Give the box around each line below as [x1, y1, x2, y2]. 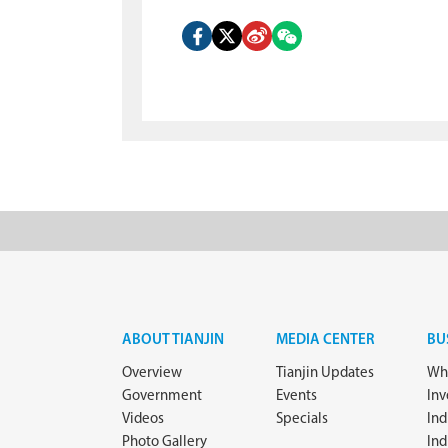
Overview [122, 366, 182, 381]
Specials [276, 412, 328, 427]
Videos [122, 412, 164, 427]
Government [122, 389, 202, 404]
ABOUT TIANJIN [122, 333, 224, 348]
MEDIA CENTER [276, 333, 375, 348]
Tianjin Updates [276, 366, 374, 381]
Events [276, 389, 317, 404]
